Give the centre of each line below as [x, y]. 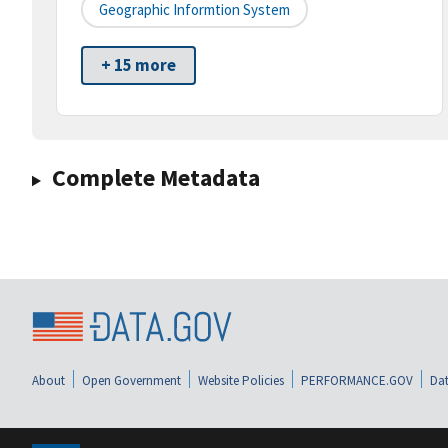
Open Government [131, 380]
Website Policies [241, 380]
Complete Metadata [155, 178]
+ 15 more [138, 65]
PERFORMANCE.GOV [357, 380]
